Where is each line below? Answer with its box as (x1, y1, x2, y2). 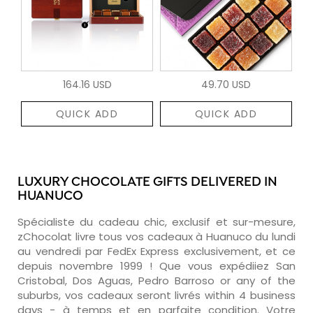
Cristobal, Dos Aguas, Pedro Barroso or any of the (17, 272, 296, 288)
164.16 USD (62, 77, 112, 92)
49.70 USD (201, 77, 251, 92)
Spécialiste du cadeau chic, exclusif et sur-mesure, (17, 214, 296, 229)
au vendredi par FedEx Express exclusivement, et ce (17, 243, 296, 259)
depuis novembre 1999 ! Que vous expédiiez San (17, 258, 296, 273)
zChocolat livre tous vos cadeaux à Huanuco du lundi (17, 228, 296, 244)
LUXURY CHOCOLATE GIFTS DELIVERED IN (17, 174, 277, 191)
